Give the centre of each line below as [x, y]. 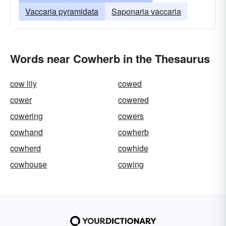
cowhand [26, 132]
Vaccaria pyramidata [62, 11]
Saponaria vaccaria [146, 11]
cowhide [133, 148]
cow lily [23, 83]
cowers [131, 116]
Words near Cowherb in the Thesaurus [110, 59]
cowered [133, 100]
